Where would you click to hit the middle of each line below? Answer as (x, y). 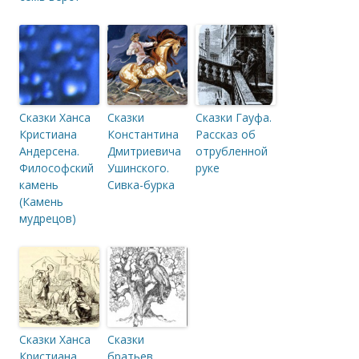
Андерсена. (49, 151)
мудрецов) (48, 219)
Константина (143, 135)
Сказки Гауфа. (234, 118)
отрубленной (232, 151)
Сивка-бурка (141, 185)
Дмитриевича (144, 151)
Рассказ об (226, 135)
